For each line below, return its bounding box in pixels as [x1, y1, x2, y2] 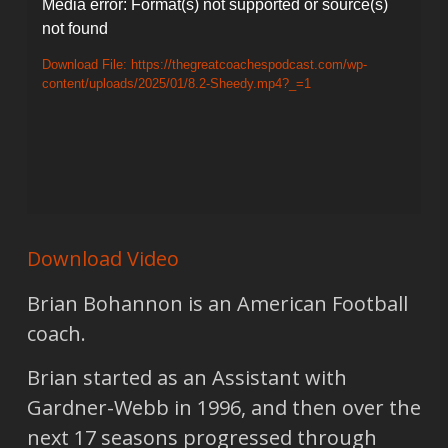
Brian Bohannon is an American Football [26, 289, 408, 317]
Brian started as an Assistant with [26, 364, 347, 392]
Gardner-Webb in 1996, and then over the [26, 394, 421, 422]
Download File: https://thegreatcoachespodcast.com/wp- [41, 57, 367, 72]
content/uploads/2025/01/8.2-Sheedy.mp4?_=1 [41, 76, 311, 91]
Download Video [26, 245, 179, 273]
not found [41, 19, 108, 37]
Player [25, 22, 84, 50]
